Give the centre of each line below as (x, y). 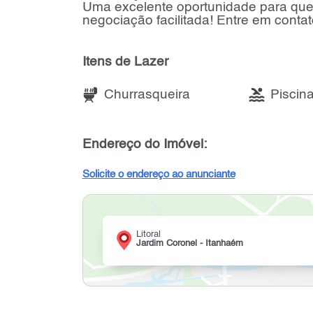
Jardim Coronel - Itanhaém (189, 243)
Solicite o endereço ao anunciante (159, 174)
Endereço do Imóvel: (144, 144)
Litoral (148, 234)
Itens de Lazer (125, 62)
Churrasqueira (147, 94)
